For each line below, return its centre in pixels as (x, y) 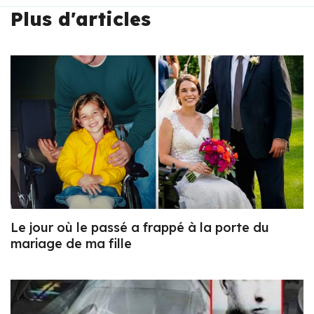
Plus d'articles (81, 19)
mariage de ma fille (71, 244)
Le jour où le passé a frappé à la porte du (140, 228)
